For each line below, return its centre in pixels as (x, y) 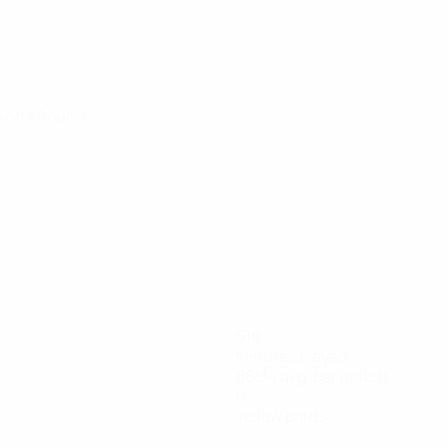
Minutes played (291, 356)
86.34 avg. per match (312, 376)
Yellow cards (281, 416)
